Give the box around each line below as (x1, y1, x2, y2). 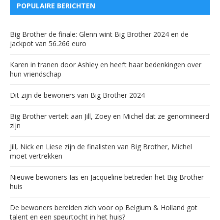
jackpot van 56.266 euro (10, 38, 86, 48)
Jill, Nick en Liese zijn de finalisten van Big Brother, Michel (10, 141, 192, 151)
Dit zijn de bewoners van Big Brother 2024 (10, 90, 145, 100)
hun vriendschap (10, 69, 61, 79)
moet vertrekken (10, 151, 62, 161)
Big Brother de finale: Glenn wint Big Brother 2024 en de (10, 29, 189, 39)
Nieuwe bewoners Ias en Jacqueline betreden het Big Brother (10, 172, 204, 182)
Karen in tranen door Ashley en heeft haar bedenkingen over (10, 59, 201, 69)
